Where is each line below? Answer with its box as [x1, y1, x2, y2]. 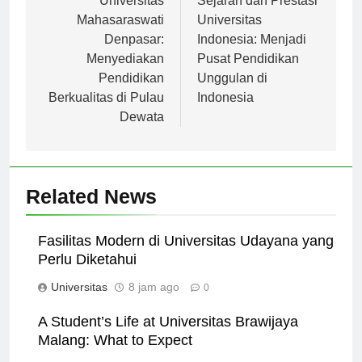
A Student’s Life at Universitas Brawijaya [38, 327, 298, 344]
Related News [26, 199, 157, 222]
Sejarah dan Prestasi [197, 7, 318, 22]
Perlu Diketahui [38, 265, 137, 282]
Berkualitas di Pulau [48, 104, 164, 119]
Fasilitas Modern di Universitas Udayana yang [38, 246, 334, 263]
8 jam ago [128, 294, 179, 308]
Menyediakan [86, 65, 164, 80]
